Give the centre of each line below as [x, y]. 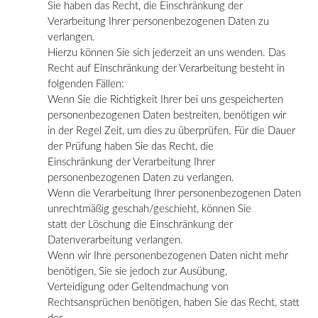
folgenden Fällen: [86, 84]
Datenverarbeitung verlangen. [115, 240]
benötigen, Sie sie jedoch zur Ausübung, [137, 271]
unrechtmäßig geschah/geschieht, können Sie [149, 209]
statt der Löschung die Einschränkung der [140, 224]
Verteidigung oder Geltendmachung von [138, 287]
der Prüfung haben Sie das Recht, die [131, 146]
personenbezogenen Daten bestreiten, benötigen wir [167, 115]
